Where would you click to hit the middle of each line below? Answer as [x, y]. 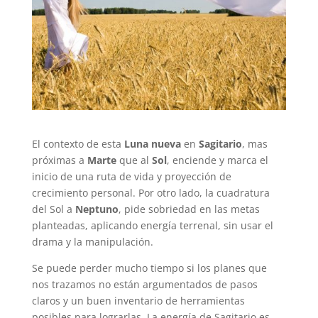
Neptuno [97, 209]
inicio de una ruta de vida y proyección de [131, 177]
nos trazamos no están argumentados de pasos [144, 285]
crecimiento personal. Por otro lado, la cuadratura [150, 193]
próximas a [59, 160]
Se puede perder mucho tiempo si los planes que [149, 268]
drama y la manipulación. [92, 242]
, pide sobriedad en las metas [189, 209]
